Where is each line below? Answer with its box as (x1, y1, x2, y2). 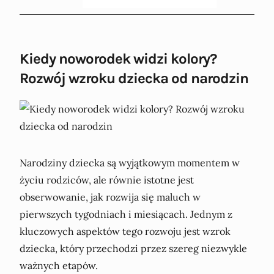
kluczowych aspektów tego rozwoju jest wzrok (20, 225, 231, 238)
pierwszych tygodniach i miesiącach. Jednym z (20, 208, 232, 221)
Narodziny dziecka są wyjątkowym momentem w (20, 157, 240, 169)
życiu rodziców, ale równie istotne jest (20, 174, 194, 187)
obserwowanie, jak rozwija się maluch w (20, 191, 201, 204)
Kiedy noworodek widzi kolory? (20, 50, 217, 68)
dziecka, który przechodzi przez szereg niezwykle (20, 242, 247, 255)
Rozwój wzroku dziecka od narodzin (20, 70, 248, 87)
